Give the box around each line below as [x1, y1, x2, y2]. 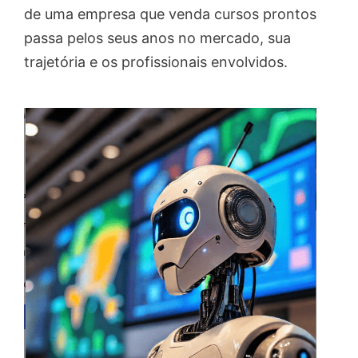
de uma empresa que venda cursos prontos [24, 6, 316, 23]
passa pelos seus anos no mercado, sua [24, 30, 291, 47]
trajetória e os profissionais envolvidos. [24, 54, 288, 71]
